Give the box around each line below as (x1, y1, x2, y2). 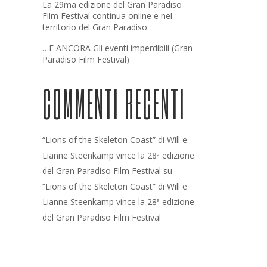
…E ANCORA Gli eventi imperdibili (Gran (42, 42, 193, 54)
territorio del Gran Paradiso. (42, 21, 149, 33)
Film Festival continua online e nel (42, 10, 172, 21)
